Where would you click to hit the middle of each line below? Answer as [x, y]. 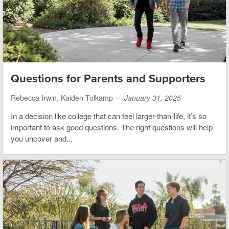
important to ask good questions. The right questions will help [112, 127]
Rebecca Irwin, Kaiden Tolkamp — [67, 97]
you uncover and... [42, 138]
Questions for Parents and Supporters [108, 78]
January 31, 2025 [153, 97]
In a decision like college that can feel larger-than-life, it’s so [109, 116]
